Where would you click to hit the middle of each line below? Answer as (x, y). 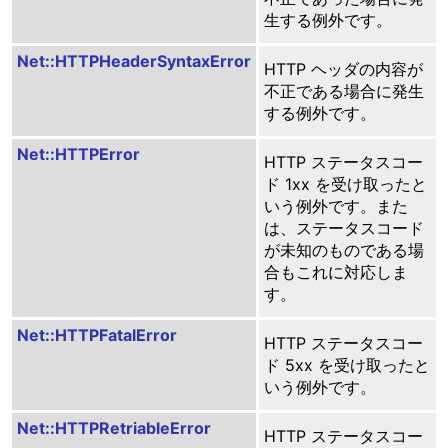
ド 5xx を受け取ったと (346, 364)
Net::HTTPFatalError (96, 334)
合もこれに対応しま (335, 271)
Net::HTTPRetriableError (113, 427)
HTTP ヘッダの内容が (343, 68)
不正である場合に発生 (343, 90)
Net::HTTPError (78, 153)
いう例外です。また (335, 205)
